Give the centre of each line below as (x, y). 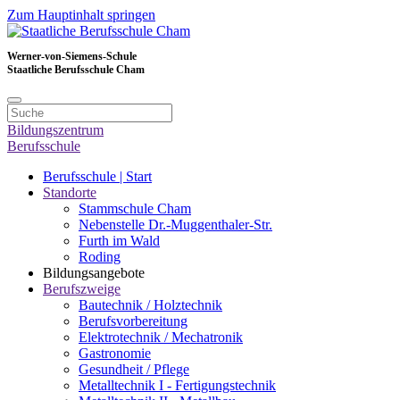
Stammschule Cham (135, 208)
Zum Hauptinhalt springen (81, 15)
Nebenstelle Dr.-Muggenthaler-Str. (175, 225)
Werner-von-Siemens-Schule (72, 56)
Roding (100, 257)
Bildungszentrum (55, 130)
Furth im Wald (119, 241)
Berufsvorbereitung (133, 321)
